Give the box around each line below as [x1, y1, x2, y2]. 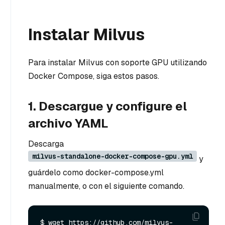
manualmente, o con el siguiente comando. [28, 180, 184, 191]
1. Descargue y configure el [28, 98, 187, 114]
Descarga [28, 138, 64, 149]
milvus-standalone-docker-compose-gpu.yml [32, 151, 193, 161]
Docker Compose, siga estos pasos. [28, 70, 159, 81]
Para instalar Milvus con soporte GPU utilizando [28, 57, 207, 68]
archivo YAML [28, 115, 108, 131]
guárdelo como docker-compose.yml [28, 167, 164, 178]
